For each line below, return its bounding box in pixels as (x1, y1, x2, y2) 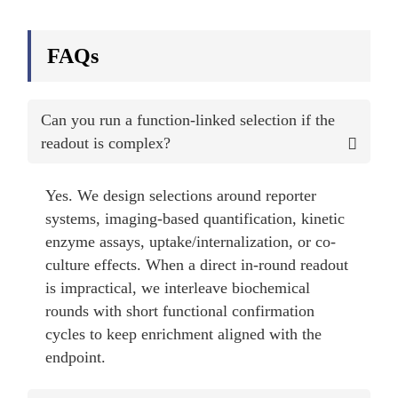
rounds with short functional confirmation (45, 301, 315, 320)
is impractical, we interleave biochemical (45, 278, 311, 297)
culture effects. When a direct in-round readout (45, 255, 349, 274)
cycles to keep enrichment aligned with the (45, 324, 322, 343)
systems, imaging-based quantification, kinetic (45, 209, 346, 227)
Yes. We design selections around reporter (45, 186, 317, 204)
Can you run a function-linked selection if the (41, 110, 336, 129)
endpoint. (45, 347, 107, 366)
